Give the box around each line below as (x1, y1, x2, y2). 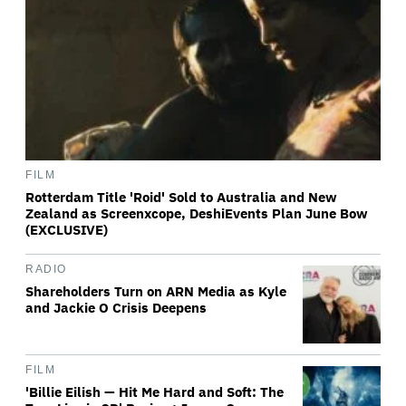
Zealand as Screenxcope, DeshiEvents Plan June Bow (25, 205, 368, 222)
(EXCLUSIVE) (25, 221, 108, 238)
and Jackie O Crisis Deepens (25, 299, 207, 316)
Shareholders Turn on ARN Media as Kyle (25, 283, 286, 300)
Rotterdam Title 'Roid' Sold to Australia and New (25, 188, 337, 206)
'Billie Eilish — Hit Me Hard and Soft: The (25, 383, 284, 401)
